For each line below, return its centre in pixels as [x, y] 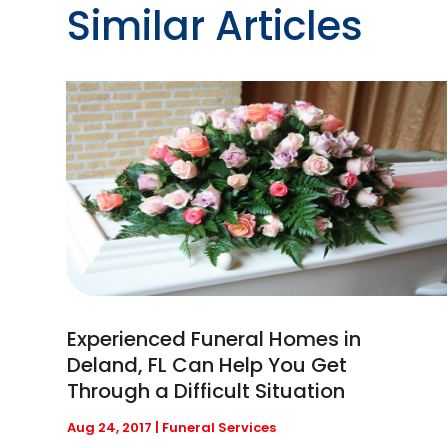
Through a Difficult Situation [206, 390]
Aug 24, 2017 [110, 427]
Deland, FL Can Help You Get [207, 364]
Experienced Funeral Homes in [214, 338]
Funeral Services [219, 427]
